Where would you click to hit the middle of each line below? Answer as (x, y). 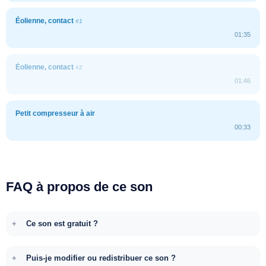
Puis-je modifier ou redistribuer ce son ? (101, 258)
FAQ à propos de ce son (79, 186)
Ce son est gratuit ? (62, 223)
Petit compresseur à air (55, 113)
